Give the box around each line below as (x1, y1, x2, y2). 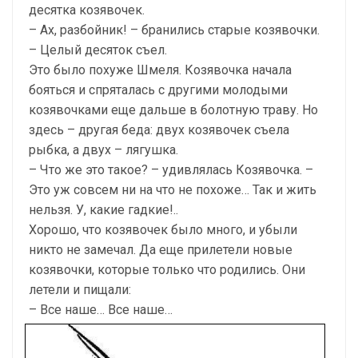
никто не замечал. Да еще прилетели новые (29, 241, 292, 257)
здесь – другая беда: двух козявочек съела (29, 121, 289, 137)
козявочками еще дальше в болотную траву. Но (29, 101, 318, 117)
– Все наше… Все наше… (29, 301, 173, 317)
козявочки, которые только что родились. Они (29, 261, 305, 277)
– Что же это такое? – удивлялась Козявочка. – (29, 161, 313, 177)
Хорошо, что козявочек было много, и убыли (29, 221, 297, 237)
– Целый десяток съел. (29, 42, 167, 58)
